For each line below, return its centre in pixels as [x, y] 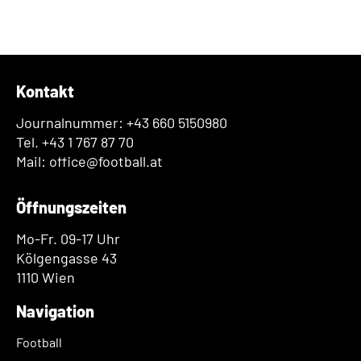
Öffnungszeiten [71, 207]
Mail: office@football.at [89, 162]
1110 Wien [46, 278]
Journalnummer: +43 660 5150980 [122, 123]
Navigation [55, 311]
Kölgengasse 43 [66, 258]
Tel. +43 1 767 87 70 [75, 142]
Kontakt [45, 91]
